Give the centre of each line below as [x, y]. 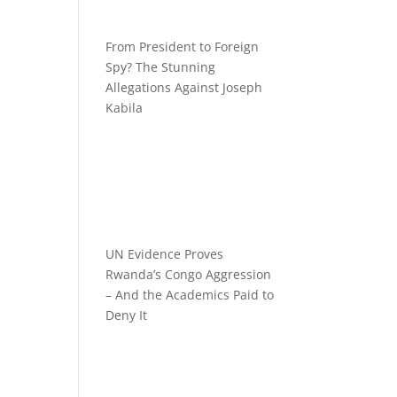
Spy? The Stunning [161, 66]
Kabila [125, 107]
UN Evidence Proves [165, 254]
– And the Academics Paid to [190, 295]
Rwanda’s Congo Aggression [189, 275]
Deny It [127, 315]
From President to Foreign [183, 46]
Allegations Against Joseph [184, 87]
